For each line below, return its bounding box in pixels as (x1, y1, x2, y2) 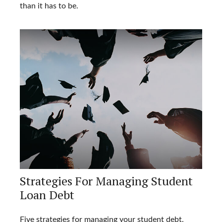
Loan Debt (20, 187, 74, 203)
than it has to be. (20, 2, 78, 10)
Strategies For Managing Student (20, 173, 193, 189)
